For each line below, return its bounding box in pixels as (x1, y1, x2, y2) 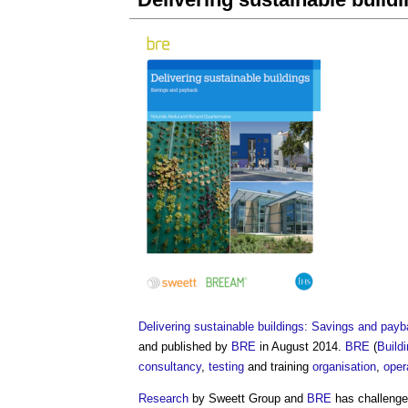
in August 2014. (256, 340, 345, 353)
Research (138, 392, 189, 405)
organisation (312, 360, 376, 373)
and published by (138, 340, 231, 353)
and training (244, 360, 312, 373)
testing (209, 360, 244, 373)
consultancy (138, 360, 201, 373)
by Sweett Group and (189, 392, 307, 405)
